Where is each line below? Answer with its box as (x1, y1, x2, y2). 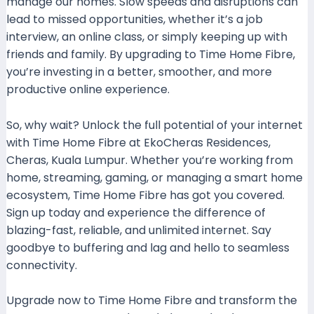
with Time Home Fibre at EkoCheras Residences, (6, 134, 271, 151)
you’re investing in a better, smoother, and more (6, 63, 272, 80)
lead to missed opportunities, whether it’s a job (6, 11, 263, 27)
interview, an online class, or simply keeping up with (6, 28, 287, 45)
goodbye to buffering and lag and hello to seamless (6, 239, 289, 256)
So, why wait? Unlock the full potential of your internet (6, 116, 303, 133)
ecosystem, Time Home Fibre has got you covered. (6, 186, 285, 203)
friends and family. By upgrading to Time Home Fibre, (6, 46, 295, 62)
